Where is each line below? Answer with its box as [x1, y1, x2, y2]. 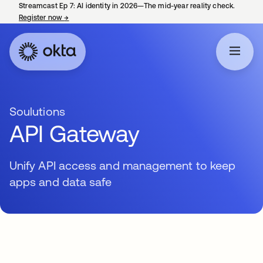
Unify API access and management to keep [9, 159, 236, 172]
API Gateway [9, 120, 140, 147]
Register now [19, 14, 65, 22]
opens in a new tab [69, 14, 133, 22]
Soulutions [9, 104, 65, 118]
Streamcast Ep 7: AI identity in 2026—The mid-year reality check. [19, 2, 235, 10]
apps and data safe [9, 175, 112, 188]
